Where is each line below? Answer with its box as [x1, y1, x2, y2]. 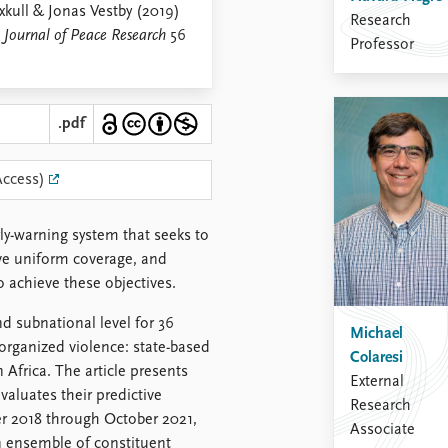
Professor [350, 36, 414, 53]
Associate [350, 421, 415, 438]
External [350, 373, 404, 390]
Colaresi [350, 349, 403, 366]
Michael [350, 325, 403, 342]
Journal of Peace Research [4, 28, 166, 44]
